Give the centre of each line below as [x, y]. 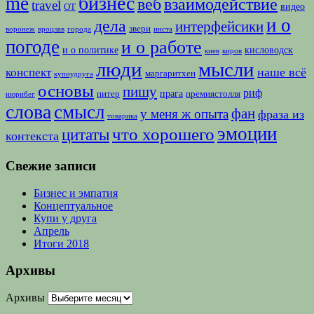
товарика [122, 116]
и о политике [90, 50]
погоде [33, 47]
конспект [28, 73]
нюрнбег [20, 95]
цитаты [86, 135]
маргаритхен [170, 74]
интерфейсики [219, 27]
